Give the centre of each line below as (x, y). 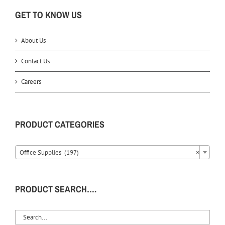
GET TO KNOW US (48, 15)
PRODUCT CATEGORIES (60, 125)
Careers (31, 82)
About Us (33, 41)
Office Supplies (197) (49, 153)
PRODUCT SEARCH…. (56, 189)
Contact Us (35, 61)
